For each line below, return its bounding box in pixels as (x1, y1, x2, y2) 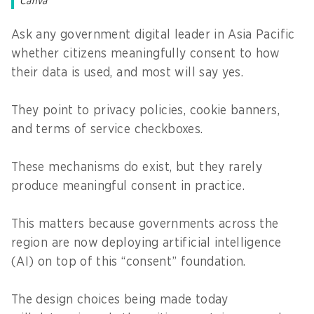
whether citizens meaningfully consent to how (11, 47, 280, 60)
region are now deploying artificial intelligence (11, 236, 282, 250)
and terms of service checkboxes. (11, 123, 211, 136)
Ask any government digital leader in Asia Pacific (11, 28, 295, 41)
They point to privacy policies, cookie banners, (11, 104, 280, 117)
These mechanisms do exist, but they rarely (11, 161, 263, 174)
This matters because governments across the (11, 217, 279, 231)
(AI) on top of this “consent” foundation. (11, 255, 254, 268)
